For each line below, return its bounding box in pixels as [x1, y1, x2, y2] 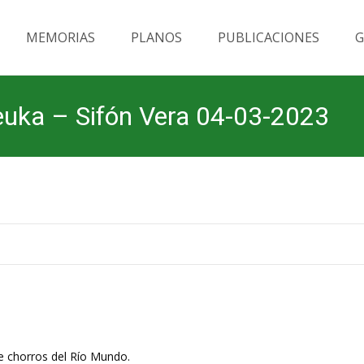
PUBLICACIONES [218, 28, 319, 46]
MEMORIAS [26, 28, 95, 46]
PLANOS [131, 28, 182, 46]
